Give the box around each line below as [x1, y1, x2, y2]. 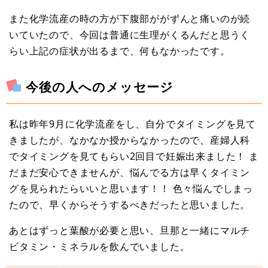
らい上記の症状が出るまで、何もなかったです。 [9, 44, 230, 58]
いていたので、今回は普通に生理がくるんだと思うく [9, 28, 251, 42]
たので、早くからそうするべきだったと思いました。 [9, 198, 251, 212]
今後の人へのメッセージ [26, 78, 174, 96]
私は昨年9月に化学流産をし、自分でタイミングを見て [9, 117, 256, 131]
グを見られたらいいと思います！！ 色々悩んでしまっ [9, 182, 253, 196]
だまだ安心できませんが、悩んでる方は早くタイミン [9, 166, 251, 179]
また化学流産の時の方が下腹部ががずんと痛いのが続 [9, 12, 251, 26]
